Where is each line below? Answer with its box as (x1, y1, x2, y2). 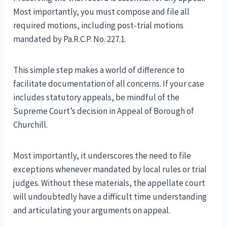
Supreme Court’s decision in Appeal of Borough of (13, 105, 195, 117)
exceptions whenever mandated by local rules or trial (13, 163, 207, 175)
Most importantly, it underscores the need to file (13, 149, 192, 161)
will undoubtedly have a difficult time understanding (13, 191, 207, 202)
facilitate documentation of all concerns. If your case (13, 78, 205, 89)
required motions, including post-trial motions (13, 19, 184, 31)
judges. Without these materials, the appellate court (13, 177, 206, 188)
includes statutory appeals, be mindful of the (13, 91, 180, 103)
